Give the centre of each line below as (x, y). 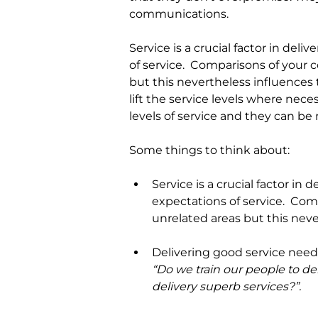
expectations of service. (218, 202)
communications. (179, 14)
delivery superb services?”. (226, 287)
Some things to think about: (209, 150)
